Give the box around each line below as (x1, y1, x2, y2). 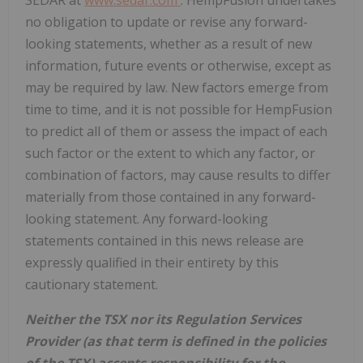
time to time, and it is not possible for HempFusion (25, 100, 332, 118)
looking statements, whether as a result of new (25, 34, 312, 53)
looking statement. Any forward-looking (25, 209, 268, 228)
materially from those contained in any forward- (25, 187, 316, 206)
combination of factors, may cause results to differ (25, 165, 331, 184)
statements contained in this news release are (25, 231, 304, 250)
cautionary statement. (25, 275, 158, 293)
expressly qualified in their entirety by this (25, 253, 279, 271)
